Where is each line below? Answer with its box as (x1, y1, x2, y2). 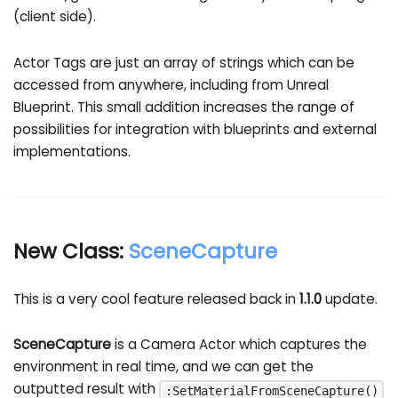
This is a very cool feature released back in (13, 289, 300, 308)
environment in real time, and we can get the (13, 357, 314, 377)
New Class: (13, 237, 130, 267)
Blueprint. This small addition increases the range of (13, 97, 355, 116)
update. (322, 289, 378, 308)
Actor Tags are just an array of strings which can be (13, 52, 355, 72)
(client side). (13, 7, 97, 26)
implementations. (13, 141, 131, 161)
